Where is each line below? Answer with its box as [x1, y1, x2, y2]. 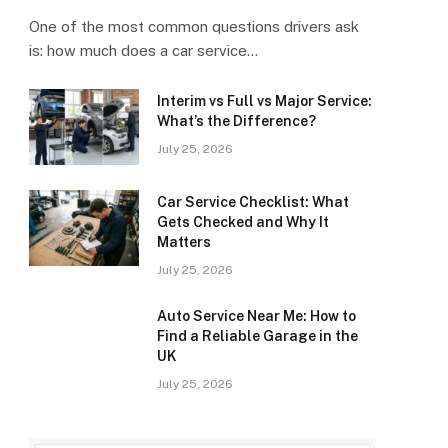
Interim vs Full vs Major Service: [157, 93, 372, 110]
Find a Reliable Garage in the [157, 328, 358, 345]
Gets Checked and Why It [157, 214, 329, 231]
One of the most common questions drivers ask [29, 18, 359, 36]
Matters [157, 234, 211, 251]
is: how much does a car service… [29, 42, 258, 60]
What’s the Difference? [157, 113, 316, 130]
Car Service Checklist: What [157, 194, 349, 211]
